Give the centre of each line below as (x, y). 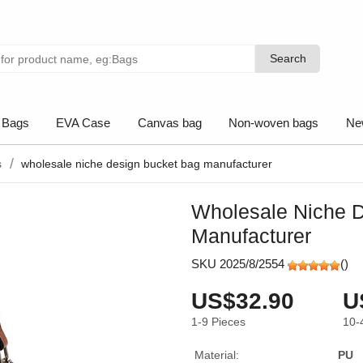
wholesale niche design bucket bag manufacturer (147, 164)
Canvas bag (169, 123)
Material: (217, 355)
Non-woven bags (274, 123)
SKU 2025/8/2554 (239, 264)
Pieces (228, 322)
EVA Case (83, 123)
